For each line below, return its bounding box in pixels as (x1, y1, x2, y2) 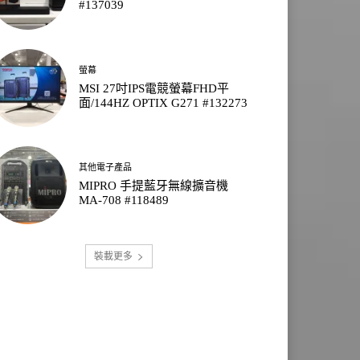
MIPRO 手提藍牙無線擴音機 (79, 178, 229, 192)
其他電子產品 (79, 162, 133, 172)
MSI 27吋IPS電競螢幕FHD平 (79, 81, 230, 95)
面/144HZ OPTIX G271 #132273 (79, 96, 248, 109)
